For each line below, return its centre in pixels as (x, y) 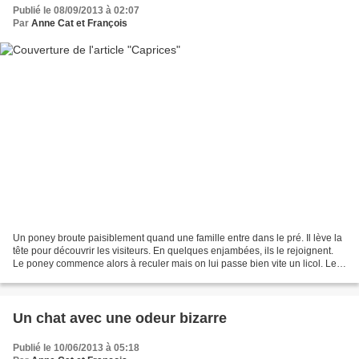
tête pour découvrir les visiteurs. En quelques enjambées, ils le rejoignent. (173, 250)
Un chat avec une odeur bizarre (120, 318)
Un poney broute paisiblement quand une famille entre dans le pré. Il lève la (177, 238)
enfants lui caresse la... (63, 276)
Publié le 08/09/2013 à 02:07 (76, 11)
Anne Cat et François (79, 24)
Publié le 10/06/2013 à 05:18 (76, 347)
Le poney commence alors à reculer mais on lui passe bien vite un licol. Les (177, 263)
